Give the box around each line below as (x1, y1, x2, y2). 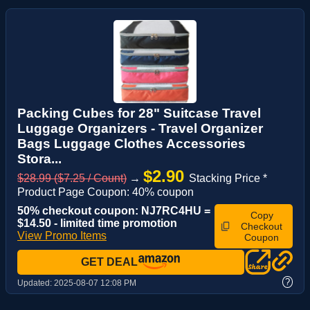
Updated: (17, 277, 54, 288)
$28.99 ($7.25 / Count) (17, 172, 127, 184)
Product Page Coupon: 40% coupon (17, 185, 194, 198)
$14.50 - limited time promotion (17, 217, 177, 229)
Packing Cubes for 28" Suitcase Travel (17, 105, 261, 120)
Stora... (17, 151, 62, 166)
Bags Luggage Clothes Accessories (17, 136, 246, 151)
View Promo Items (17, 229, 107, 241)
